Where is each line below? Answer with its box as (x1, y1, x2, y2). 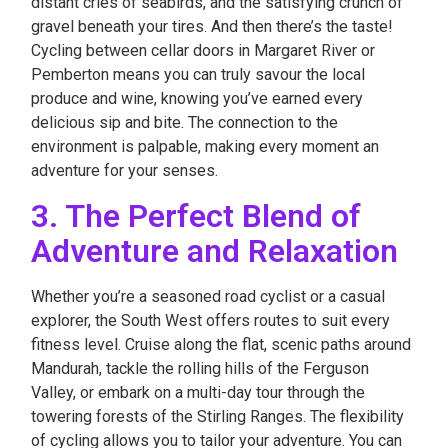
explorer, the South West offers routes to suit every (31, 311, 390, 330)
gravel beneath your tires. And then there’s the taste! (31, 17, 393, 36)
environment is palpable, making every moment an (31, 137, 379, 156)
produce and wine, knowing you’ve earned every (31, 89, 363, 108)
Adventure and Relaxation (31, 232, 398, 270)
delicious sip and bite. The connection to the (31, 113, 338, 132)
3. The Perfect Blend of (31, 197, 361, 235)
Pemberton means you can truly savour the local (31, 65, 365, 84)
